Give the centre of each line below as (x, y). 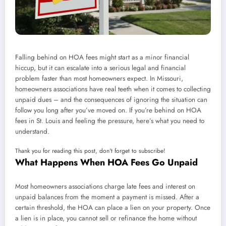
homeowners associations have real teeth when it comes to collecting (113, 89)
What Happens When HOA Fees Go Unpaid (106, 163)
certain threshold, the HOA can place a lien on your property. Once (113, 207)
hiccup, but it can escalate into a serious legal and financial (100, 68)
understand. (32, 132)
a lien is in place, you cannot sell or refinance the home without (106, 218)
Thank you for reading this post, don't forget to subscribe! (90, 151)
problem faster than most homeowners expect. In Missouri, (99, 79)
